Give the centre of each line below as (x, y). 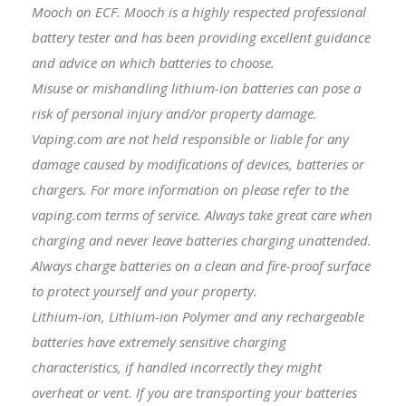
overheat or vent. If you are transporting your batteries (194, 392)
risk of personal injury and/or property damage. (174, 113)
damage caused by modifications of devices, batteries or (198, 164)
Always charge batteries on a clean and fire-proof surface (201, 265)
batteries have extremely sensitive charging (159, 341)
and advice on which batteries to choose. (153, 62)
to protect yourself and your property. (145, 290)
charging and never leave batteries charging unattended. (202, 240)
